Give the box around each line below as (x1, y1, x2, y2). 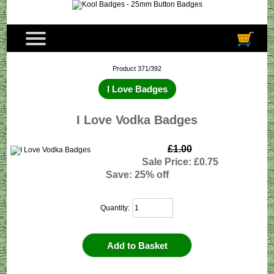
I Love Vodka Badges (76, 113, 198, 127)
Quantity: (100, 203, 132, 212)
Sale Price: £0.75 (141, 156, 218, 168)
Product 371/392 (113, 65, 161, 73)
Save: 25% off (105, 169, 169, 180)
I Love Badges (104, 83, 170, 94)
